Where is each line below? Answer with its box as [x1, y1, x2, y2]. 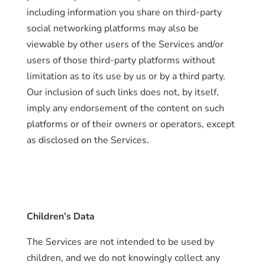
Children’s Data [26, 210, 95, 223]
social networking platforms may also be [26, 22, 199, 35]
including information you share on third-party [26, 6, 222, 19]
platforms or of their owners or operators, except [26, 118, 235, 131]
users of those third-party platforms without [26, 54, 215, 67]
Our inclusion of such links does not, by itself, [26, 86, 219, 99]
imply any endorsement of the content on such [26, 102, 224, 115]
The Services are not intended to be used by [26, 235, 214, 248]
